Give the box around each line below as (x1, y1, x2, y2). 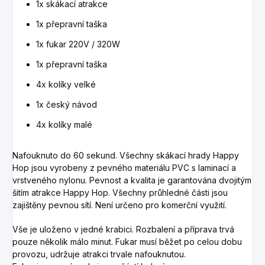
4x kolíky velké (36, 79, 96, 89)
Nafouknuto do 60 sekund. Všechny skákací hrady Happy (12, 150, 239, 160)
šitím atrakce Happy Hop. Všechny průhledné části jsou (12, 187, 228, 198)
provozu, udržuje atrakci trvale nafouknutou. (12, 248, 186, 259)
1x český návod (36, 99, 97, 109)
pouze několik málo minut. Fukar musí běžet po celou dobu (12, 236, 242, 247)
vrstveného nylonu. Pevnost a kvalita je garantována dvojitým (12, 174, 251, 185)
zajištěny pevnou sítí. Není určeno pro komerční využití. (12, 199, 227, 210)
